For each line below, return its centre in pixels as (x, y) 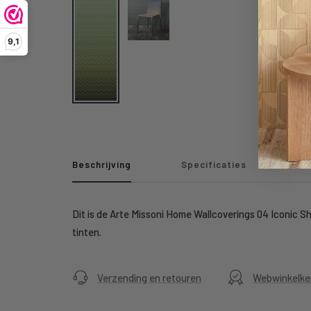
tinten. (87, 232)
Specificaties (214, 165)
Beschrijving (102, 165)
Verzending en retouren (150, 278)
